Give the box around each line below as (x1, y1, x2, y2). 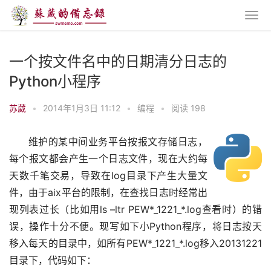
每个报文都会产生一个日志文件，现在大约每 (9, 153, 207, 165)
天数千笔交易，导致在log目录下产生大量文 (9, 170, 207, 181)
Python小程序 (9, 73, 101, 90)
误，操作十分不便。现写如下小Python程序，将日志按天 (9, 221, 262, 232)
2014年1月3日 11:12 (43, 103, 123, 113)
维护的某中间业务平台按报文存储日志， (28, 136, 207, 148)
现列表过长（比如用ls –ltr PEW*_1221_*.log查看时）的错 (9, 204, 262, 215)
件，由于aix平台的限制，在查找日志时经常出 (9, 187, 207, 198)
